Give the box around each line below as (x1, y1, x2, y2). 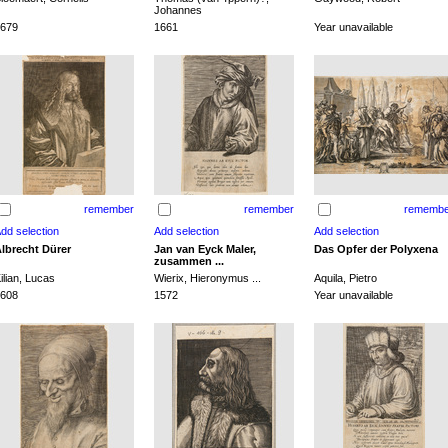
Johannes (154, 4, 202, 16)
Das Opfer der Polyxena (314, 243, 438, 255)
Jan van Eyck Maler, (154, 243, 256, 255)
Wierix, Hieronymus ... (154, 272, 261, 284)
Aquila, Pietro (314, 272, 377, 284)
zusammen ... (154, 255, 224, 267)
